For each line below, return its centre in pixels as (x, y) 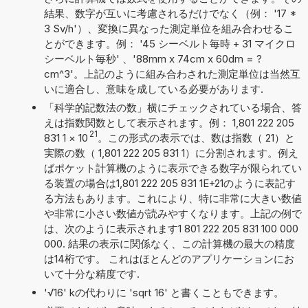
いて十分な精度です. (91, 274)
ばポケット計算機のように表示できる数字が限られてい (173, 168)
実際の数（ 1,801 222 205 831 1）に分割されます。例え (171, 153)
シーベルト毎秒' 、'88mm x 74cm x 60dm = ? (153, 58)
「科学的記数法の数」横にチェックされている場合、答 (173, 107)
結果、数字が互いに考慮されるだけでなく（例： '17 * (170, 13)
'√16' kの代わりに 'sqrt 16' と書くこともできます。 (164, 292)
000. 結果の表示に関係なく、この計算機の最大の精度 (169, 243)
